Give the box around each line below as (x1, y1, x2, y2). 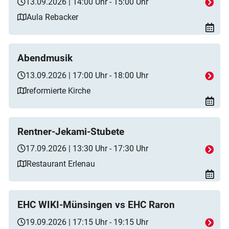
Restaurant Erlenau (27, 159, 95, 169)
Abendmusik (17, 53, 73, 64)
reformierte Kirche (27, 85, 90, 96)
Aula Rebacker (27, 12, 78, 22)
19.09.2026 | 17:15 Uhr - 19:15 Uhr (26, 217, 148, 227)
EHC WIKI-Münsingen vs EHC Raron (17, 199, 175, 211)
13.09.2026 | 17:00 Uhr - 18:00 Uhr (26, 70, 148, 80)
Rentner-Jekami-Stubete (17, 126, 124, 138)
